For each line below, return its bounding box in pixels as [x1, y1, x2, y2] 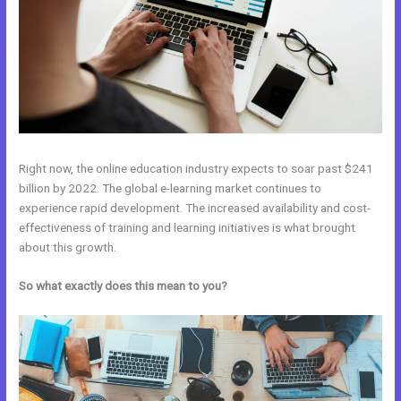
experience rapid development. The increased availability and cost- [19, 200, 371, 215]
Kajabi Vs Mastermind [230, 278, 346, 294]
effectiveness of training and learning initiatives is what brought [19, 219, 356, 235]
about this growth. [19, 239, 117, 254]
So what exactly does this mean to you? [19, 278, 231, 294]
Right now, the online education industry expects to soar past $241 [19, 160, 374, 175]
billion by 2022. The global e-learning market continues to [19, 180, 322, 195]
